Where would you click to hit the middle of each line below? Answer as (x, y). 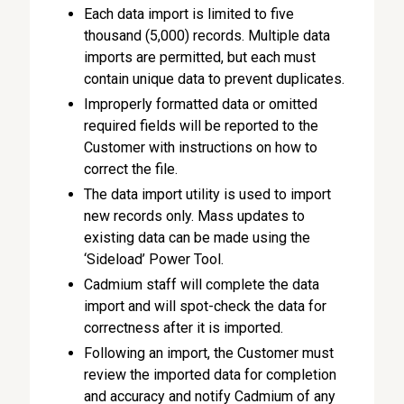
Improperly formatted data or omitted (201, 104)
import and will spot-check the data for (206, 306)
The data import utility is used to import (208, 194)
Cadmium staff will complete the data (202, 285)
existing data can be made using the (197, 238)
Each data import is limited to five (189, 14)
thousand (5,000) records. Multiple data (207, 36)
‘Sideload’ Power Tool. (154, 259)
